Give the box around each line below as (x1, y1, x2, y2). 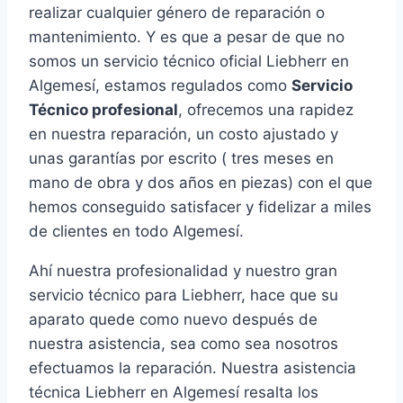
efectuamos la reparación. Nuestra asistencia (29, 359, 356, 378)
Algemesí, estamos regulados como (29, 76, 291, 95)
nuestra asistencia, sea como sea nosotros (29, 335, 338, 354)
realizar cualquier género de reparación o (29, 4, 325, 22)
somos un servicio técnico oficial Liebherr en (29, 52, 349, 71)
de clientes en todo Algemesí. (29, 222, 244, 241)
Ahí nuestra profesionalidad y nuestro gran (29, 262, 337, 281)
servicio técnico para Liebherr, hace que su (29, 286, 338, 305)
